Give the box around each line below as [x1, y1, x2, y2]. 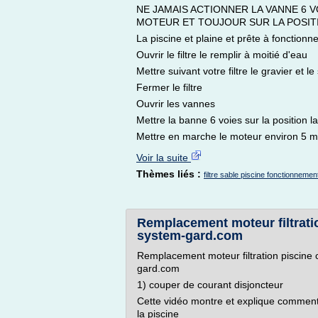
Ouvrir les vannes [136, 98, 215, 109]
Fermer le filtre [136, 82, 202, 93]
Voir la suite [136, 152, 191, 163]
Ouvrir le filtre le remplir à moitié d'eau [136, 49, 307, 60]
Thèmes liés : [136, 168, 204, 180]
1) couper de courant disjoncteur [137, 279, 283, 290]
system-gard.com [137, 229, 243, 243]
